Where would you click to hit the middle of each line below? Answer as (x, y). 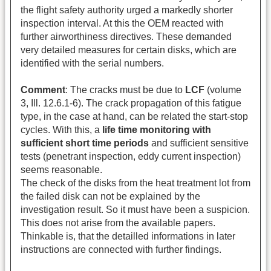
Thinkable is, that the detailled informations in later (128, 237)
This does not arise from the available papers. (118, 223)
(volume (224, 90)
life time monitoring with (157, 130)
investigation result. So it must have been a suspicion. (135, 210)
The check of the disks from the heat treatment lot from (135, 183)
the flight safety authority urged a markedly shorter (127, 10)
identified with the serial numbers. (92, 64)
